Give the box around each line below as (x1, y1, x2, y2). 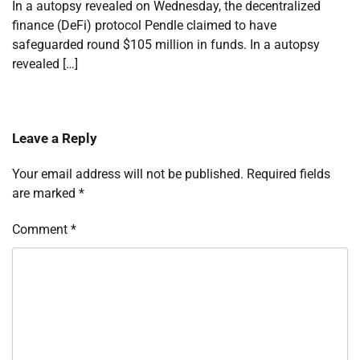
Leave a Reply (12, 130, 97, 147)
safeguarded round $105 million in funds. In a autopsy (12, 37, 320, 53)
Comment (12, 222, 71, 238)
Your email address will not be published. (12, 166, 243, 182)
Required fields (247, 166, 330, 182)
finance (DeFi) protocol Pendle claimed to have (12, 18, 276, 34)
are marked (12, 186, 79, 202)
